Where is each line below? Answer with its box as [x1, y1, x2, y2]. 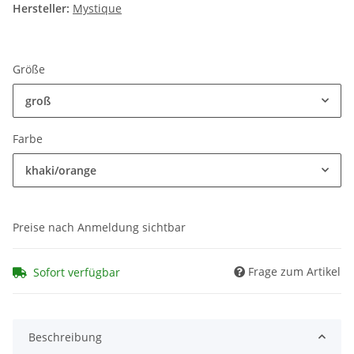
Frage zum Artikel [248, 263, 341, 279]
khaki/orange [25, 163, 96, 179]
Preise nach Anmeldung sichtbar [13, 220, 186, 235]
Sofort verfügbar [33, 264, 120, 280]
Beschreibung [28, 329, 102, 345]
